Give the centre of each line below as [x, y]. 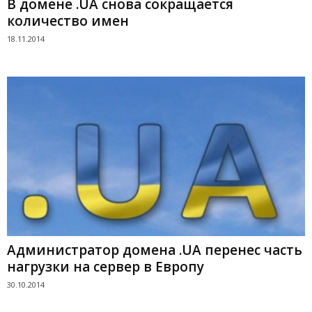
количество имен [68, 21]
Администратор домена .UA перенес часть [155, 250]
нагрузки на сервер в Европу [106, 266]
